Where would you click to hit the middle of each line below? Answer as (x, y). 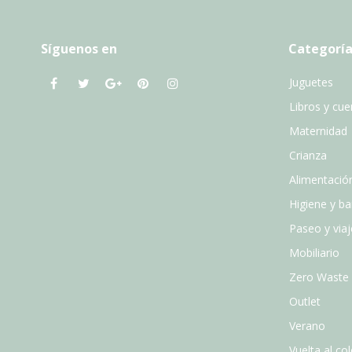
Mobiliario (314, 253)
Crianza (308, 156)
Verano (307, 326)
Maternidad (318, 131)
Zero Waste (319, 277)
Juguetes (311, 82)
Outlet (305, 302)
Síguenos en (79, 49)
